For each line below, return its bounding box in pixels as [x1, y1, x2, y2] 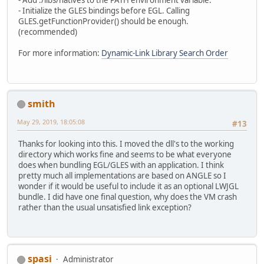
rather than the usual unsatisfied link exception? [18, 202, 192, 213]
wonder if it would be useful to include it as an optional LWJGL [18, 181, 239, 192]
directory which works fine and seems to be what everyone [18, 149, 232, 160]
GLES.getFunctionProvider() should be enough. [18, 16, 189, 27]
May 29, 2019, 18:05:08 [17, 117, 85, 126]
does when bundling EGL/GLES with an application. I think [18, 160, 224, 171]
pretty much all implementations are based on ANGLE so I [18, 170, 226, 181]
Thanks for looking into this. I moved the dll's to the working [18, 138, 234, 150]
